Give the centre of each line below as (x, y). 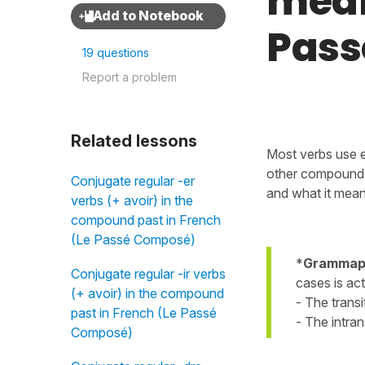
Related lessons (134, 141)
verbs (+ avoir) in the (132, 200)
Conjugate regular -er (133, 181)
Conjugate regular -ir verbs (148, 274)
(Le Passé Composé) (133, 240)
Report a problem (130, 77)
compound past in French (146, 220)
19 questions (116, 53)
